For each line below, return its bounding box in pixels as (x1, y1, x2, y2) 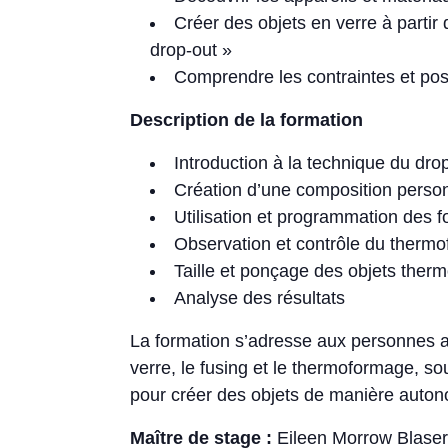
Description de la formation (130, 110, 364, 130)
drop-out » (150, 40, 233, 60)
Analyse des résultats (174, 288, 346, 308)
